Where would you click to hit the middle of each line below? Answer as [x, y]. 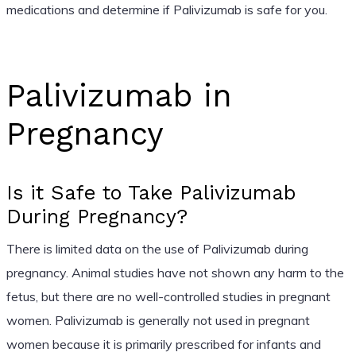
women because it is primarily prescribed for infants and [163, 344]
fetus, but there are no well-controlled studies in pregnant [168, 296]
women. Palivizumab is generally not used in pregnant [158, 320]
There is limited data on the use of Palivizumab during [157, 248]
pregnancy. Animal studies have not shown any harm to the [175, 272]
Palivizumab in [119, 95]
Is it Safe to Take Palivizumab [151, 192]
